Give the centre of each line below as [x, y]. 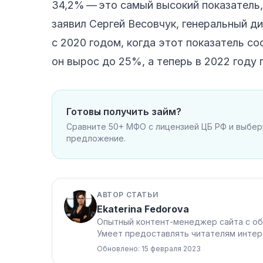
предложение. [96, 138]
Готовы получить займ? [124, 111]
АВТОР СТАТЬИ [128, 194]
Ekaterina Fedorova [143, 209]
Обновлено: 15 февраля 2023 [149, 248]
